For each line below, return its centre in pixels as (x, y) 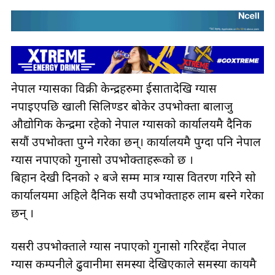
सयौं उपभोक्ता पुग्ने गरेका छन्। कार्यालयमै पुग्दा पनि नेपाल (136, 144)
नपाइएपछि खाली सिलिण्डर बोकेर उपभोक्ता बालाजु (122, 108)
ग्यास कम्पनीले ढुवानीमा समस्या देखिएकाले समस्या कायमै (134, 266)
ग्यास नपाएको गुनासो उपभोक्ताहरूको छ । (104, 161)
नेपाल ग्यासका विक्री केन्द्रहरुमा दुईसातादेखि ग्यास (114, 90)
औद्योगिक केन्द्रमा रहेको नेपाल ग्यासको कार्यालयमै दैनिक (131, 126)
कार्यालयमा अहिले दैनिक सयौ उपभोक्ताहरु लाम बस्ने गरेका (137, 197)
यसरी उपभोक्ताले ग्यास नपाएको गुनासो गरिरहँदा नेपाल (129, 248)
